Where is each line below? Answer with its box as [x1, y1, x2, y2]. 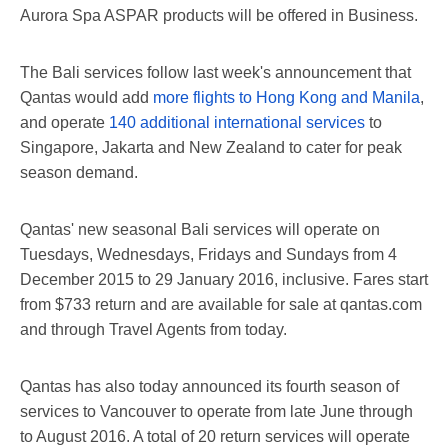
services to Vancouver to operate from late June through [20, 402, 413, 420]
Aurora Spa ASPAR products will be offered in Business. [20, 6, 418, 24]
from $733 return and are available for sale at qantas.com [20, 295, 422, 313]
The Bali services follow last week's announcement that [20, 63, 411, 81]
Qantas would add [20, 88, 153, 106]
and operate [20, 113, 109, 131]
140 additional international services [109, 113, 365, 131]
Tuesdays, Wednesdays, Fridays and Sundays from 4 [20, 245, 397, 263]
